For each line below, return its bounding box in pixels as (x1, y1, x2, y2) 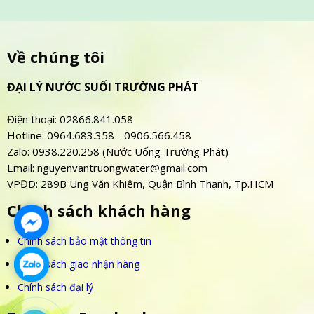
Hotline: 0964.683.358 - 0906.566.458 (7, 128, 191, 143)
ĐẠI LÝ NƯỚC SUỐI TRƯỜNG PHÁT (7, 79, 202, 95)
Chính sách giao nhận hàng (18, 257, 139, 271)
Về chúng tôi (7, 47, 104, 68)
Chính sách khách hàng (7, 200, 191, 221)
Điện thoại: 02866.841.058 (7, 112, 133, 127)
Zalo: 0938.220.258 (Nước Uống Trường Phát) (7, 144, 228, 159)
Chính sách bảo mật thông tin (18, 234, 151, 248)
